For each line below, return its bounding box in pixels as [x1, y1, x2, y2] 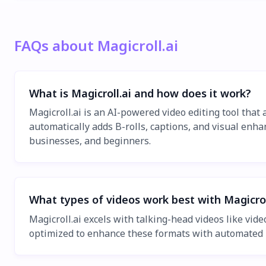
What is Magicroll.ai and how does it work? [29, 86, 251, 100]
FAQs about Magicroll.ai [14, 36, 178, 55]
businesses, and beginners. [29, 134, 151, 148]
